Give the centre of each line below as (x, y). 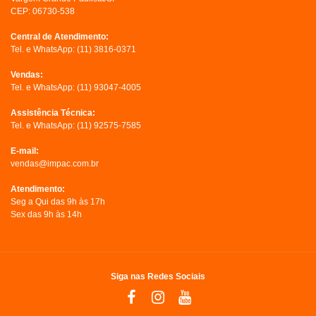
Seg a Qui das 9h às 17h (58, 201)
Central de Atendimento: (60, 36)
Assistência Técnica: (53, 113)
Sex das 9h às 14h (46, 214)
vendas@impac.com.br (55, 163)
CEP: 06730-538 (43, 11)
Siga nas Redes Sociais (158, 277)
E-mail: (25, 151)
